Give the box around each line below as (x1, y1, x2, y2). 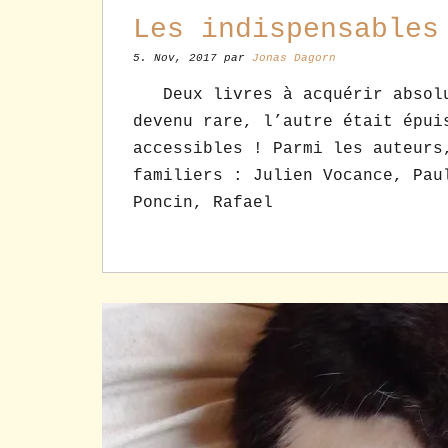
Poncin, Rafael (133, 194, 273, 213)
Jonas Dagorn (252, 52, 336, 65)
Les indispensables (133, 14, 439, 46)
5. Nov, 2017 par (133, 52, 252, 65)
